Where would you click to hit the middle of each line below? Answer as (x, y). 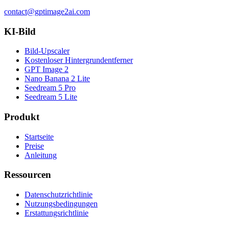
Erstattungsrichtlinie (56, 213)
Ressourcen (28, 175)
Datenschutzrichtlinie (59, 195)
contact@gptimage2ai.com (47, 11)
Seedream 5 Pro (50, 88)
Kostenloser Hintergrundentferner (79, 60)
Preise (34, 146)
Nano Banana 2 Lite (57, 79)
